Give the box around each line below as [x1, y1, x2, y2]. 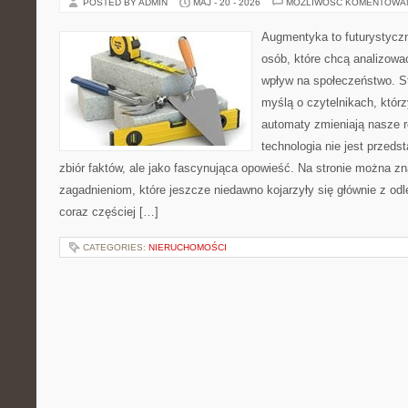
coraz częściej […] [59, 205, 158, 219]
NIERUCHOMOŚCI [148, 242, 227, 252]
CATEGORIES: [83, 242, 148, 252]
